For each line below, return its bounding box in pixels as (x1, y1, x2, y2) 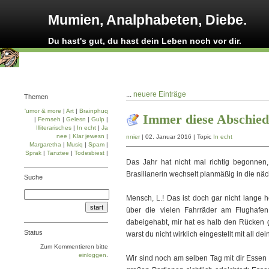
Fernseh (38, 116, 61, 122)
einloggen (79, 252, 106, 258)
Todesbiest (74, 150, 104, 156)
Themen (24, 93, 48, 100)
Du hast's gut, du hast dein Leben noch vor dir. (48, 36, 241, 46)
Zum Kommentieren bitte (40, 243, 108, 250)
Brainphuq (79, 107, 108, 114)
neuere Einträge (133, 90, 186, 98)
